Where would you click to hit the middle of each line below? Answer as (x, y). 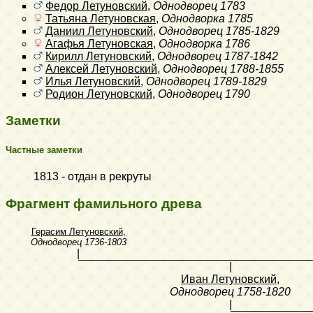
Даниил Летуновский (99, 31)
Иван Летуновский (229, 279)
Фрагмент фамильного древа (104, 203)
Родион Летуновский (99, 94)
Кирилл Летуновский (99, 56)
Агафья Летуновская (99, 43)
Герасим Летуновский (77, 232)
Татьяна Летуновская (101, 18)
